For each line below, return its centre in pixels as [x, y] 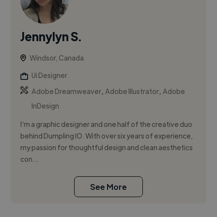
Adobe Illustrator [132, 91]
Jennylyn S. [51, 36]
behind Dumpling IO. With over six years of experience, [107, 136]
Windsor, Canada [57, 58]
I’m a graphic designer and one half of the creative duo [107, 124]
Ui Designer [50, 75]
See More [108, 187]
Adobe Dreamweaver [67, 91]
